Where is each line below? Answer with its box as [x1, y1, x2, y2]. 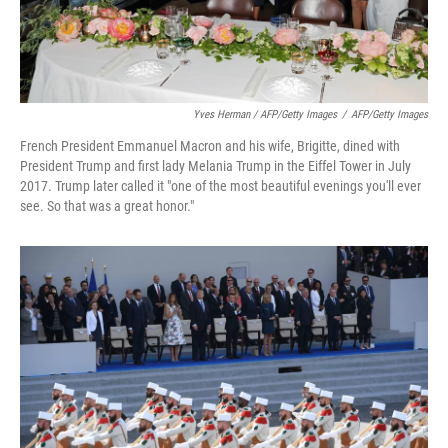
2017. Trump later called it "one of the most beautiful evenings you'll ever [20, 177, 421, 194]
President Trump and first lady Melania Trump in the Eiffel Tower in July [20, 157, 411, 174]
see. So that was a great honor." [20, 197, 194, 214]
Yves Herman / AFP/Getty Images [193, 107, 337, 121]
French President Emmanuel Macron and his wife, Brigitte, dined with [20, 137, 400, 154]
